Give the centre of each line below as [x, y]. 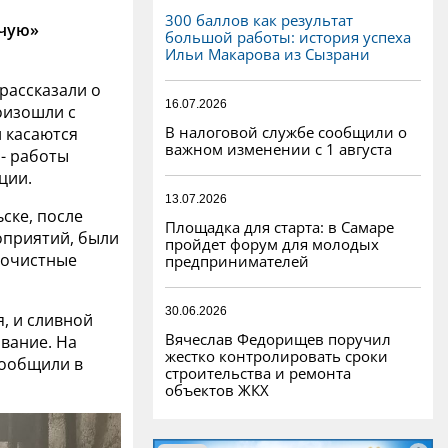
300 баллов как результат [259, 19]
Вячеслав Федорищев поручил [278, 338]
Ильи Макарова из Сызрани [267, 53]
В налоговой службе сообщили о [286, 131]
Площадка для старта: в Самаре [279, 226]
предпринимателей [237, 260]
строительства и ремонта [258, 372]
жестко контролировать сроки [276, 355]
